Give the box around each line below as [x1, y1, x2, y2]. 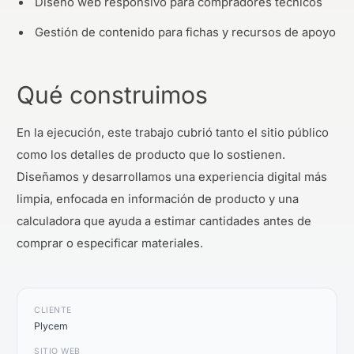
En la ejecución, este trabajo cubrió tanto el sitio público [17, 126, 329, 141]
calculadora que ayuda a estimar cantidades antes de [17, 214, 311, 229]
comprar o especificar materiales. [17, 236, 203, 251]
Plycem [34, 319, 68, 332]
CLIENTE [34, 305, 72, 316]
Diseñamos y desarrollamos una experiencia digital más [17, 170, 327, 185]
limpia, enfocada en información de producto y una [17, 192, 299, 207]
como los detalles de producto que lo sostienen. [17, 148, 285, 163]
